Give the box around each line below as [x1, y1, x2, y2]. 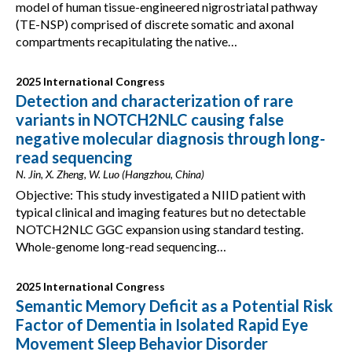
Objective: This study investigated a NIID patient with [16, 187, 306, 202]
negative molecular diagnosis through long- [16, 129, 325, 148]
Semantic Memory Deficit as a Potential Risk [16, 296, 333, 315]
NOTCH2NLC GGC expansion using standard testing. [16, 222, 303, 236]
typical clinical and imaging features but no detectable [16, 204, 306, 219]
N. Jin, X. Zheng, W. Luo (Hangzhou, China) [16, 167, 204, 181]
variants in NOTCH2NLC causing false [16, 110, 284, 129]
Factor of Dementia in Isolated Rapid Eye [16, 315, 308, 334]
